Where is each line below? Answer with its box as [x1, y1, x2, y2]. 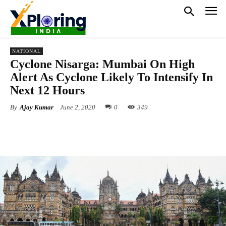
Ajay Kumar [20, 103, 53, 111]
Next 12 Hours [10, 83, 85, 97]
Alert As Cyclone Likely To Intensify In [10, 70, 213, 84]
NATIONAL [12, 48, 41, 54]
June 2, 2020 [60, 103, 95, 111]
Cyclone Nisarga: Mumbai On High [10, 57, 195, 71]
